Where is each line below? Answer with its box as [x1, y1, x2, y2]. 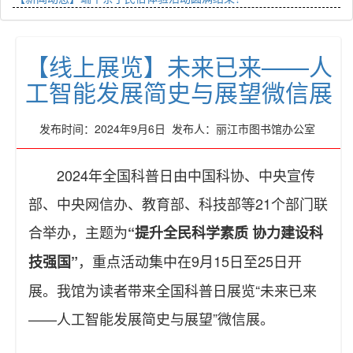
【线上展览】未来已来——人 [24, 49, 333, 84]
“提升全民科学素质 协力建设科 [128, 222, 323, 243]
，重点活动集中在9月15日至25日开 [78, 251, 302, 272]
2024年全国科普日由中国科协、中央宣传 [57, 165, 315, 186]
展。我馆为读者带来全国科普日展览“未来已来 [28, 280, 317, 301]
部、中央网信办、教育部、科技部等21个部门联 [28, 193, 328, 214]
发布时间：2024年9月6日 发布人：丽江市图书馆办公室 [39, 121, 318, 137]
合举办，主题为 [28, 221, 128, 243]
